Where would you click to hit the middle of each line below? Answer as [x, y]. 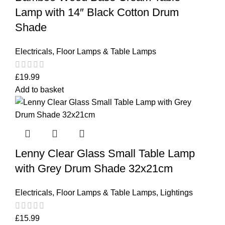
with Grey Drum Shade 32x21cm [94, 169]
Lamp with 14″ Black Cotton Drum [97, 12]
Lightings [177, 193]
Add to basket [39, 90]
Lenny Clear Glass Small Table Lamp [105, 154]
